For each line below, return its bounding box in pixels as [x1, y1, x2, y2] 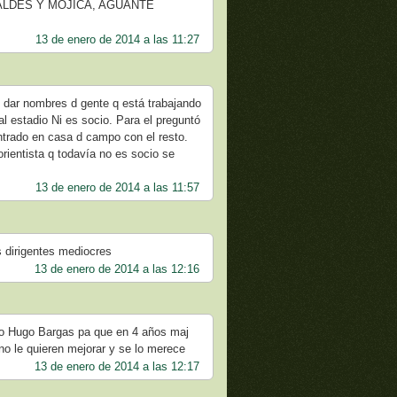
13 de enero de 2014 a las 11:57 [35, 181, 199, 195]
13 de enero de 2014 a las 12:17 [34, 359, 199, 373]
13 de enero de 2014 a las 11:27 [35, 33, 199, 47]
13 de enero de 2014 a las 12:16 [34, 261, 199, 276]
